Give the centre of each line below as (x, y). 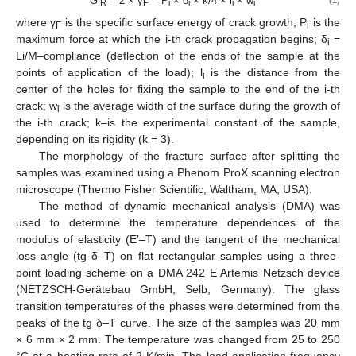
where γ (36, 22)
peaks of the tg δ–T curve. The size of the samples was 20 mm (178, 322)
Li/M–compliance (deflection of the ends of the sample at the (178, 55)
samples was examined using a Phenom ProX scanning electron (178, 172)
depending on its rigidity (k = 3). (95, 139)
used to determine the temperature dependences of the (178, 222)
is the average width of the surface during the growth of (200, 105)
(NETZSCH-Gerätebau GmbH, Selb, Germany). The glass (178, 289)
